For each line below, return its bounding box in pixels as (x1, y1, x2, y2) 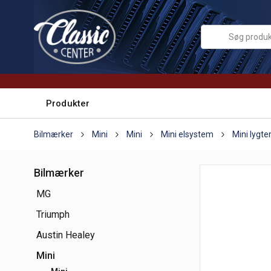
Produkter (46, 97, 90, 109)
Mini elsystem (161, 129, 214, 139)
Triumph (36, 209, 70, 220)
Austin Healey (36, 229, 95, 241)
